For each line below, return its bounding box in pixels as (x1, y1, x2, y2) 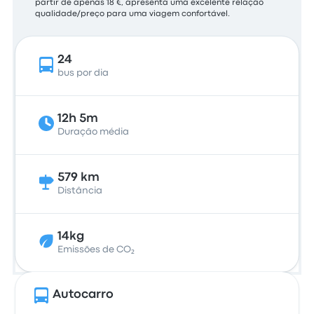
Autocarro (53, 289, 114, 300)
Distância (57, 186, 103, 195)
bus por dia (57, 69, 109, 77)
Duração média (57, 128, 130, 136)
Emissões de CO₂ (57, 245, 135, 254)
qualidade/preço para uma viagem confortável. (35, 11, 231, 18)
